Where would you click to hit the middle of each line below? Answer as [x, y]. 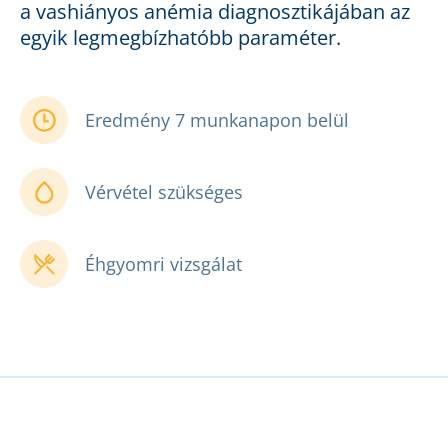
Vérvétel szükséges [164, 192]
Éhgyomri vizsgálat [163, 264]
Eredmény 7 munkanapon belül [217, 120]
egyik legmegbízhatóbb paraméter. [180, 38]
